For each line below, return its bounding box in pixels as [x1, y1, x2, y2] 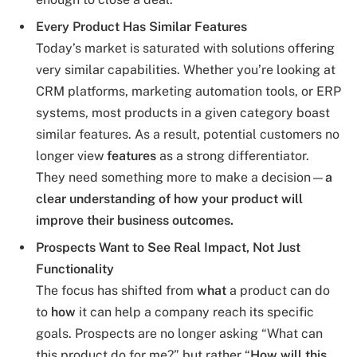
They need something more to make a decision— [36, 169, 325, 185]
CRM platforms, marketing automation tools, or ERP [36, 83, 341, 99]
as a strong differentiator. [156, 147, 309, 163]
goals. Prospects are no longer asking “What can [36, 325, 323, 341]
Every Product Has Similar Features [36, 18, 247, 34]
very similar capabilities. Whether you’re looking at [36, 61, 335, 77]
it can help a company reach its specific [76, 304, 314, 320]
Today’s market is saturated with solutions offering [36, 40, 335, 56]
